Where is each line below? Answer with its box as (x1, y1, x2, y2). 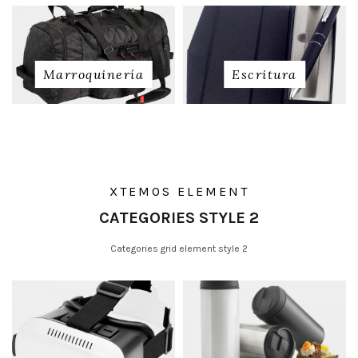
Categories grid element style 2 (110, 242, 248, 254)
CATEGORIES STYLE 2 (99, 208, 259, 227)
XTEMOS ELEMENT (109, 183, 249, 199)
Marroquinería (42, 66, 145, 82)
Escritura (232, 66, 297, 82)
